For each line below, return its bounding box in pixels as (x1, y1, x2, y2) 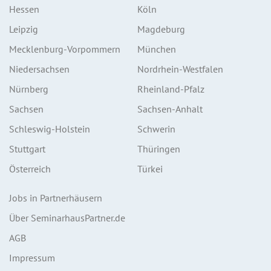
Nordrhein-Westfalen (137, 63, 223, 76)
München (137, 43, 176, 56)
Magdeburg (137, 23, 185, 36)
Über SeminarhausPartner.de (9, 212, 125, 224)
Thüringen (137, 143, 180, 155)
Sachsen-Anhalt (137, 103, 203, 116)
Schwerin (137, 123, 175, 135)
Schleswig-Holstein (9, 123, 90, 135)
